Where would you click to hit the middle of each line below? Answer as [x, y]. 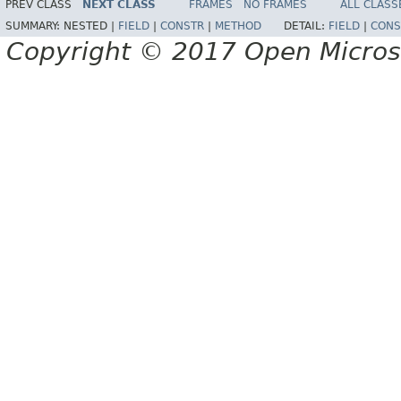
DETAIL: [306, 26]
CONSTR [182, 26]
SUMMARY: [34, 26]
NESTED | [91, 26]
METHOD [238, 26]
